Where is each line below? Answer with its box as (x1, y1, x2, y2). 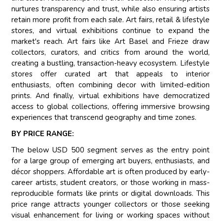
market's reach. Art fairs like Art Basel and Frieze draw (11, 37, 210, 47)
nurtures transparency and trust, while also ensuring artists (11, 4, 210, 14)
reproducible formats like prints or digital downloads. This (11, 188, 210, 199)
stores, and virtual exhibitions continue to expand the (11, 26, 210, 36)
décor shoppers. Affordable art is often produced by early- (11, 167, 210, 177)
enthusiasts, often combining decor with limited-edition (11, 80, 210, 90)
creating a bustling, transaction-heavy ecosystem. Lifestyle (11, 58, 210, 69)
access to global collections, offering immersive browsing (11, 102, 210, 112)
